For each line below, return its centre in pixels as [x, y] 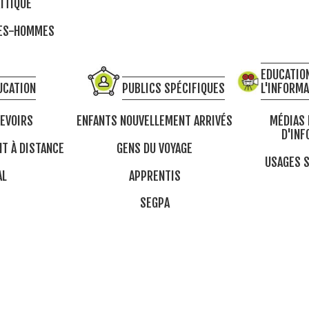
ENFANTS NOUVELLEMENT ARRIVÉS [154, 121]
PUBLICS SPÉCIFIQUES [173, 89]
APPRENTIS [154, 176]
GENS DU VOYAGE [154, 148]
